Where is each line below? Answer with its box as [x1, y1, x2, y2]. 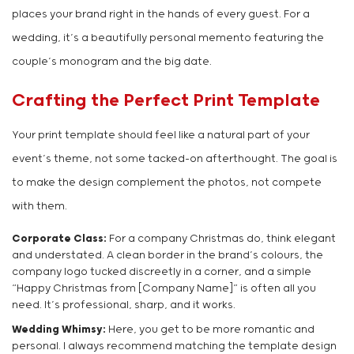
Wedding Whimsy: [12, 324, 106, 337]
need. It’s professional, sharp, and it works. [12, 299, 235, 312]
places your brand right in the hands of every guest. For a [12, 9, 310, 21]
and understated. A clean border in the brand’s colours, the [12, 250, 323, 262]
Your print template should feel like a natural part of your [12, 130, 310, 142]
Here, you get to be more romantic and [106, 324, 314, 337]
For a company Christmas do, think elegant [107, 233, 336, 246]
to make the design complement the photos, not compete [12, 177, 322, 190]
